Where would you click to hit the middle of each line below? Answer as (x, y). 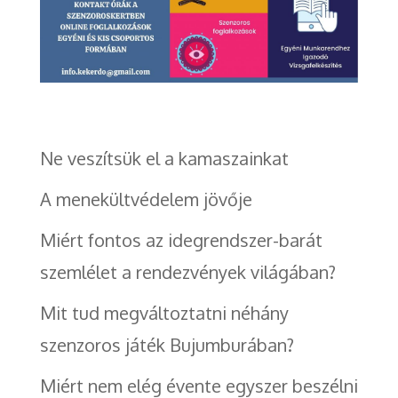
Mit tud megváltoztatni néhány (164, 312)
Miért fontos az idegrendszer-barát (181, 239)
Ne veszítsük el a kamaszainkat (164, 158)
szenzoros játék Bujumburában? (167, 344)
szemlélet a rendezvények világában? (187, 271)
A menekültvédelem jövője (146, 199)
